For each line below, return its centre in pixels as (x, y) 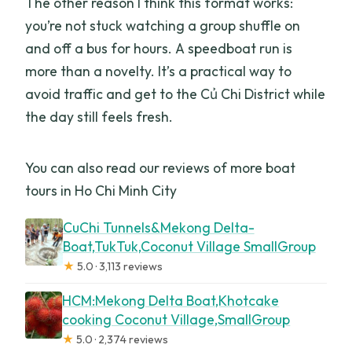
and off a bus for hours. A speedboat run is (159, 49)
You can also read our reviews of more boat (161, 168)
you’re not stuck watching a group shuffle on (163, 26)
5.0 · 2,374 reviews (121, 340)
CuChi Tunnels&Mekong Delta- (158, 228)
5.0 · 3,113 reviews (118, 267)
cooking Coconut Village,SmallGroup (176, 320)
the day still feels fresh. (99, 117)
